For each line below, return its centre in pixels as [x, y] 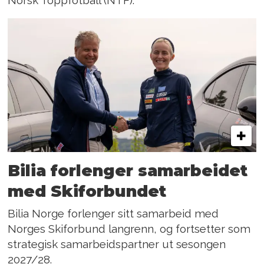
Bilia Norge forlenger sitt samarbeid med [113, 213]
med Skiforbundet [87, 191]
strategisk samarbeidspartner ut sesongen [117, 244]
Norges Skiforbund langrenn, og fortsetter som [129, 229]
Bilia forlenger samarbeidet [128, 170]
